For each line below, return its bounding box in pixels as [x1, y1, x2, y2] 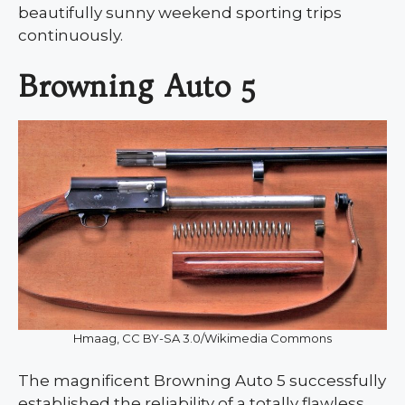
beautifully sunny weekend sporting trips [18, 3, 342, 22]
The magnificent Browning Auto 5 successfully [18, 372, 386, 391]
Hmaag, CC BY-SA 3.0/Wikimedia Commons [73, 331, 332, 346]
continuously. [18, 25, 123, 44]
